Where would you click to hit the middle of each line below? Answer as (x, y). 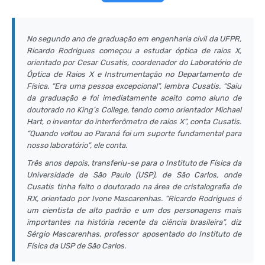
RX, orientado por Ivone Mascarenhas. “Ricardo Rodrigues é (134, 198)
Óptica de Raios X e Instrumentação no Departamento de (134, 74)
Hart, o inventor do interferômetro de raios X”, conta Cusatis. (134, 122)
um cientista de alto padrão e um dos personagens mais (134, 210)
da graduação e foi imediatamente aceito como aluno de (134, 98)
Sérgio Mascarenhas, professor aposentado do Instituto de (134, 234)
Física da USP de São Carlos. (76, 246)
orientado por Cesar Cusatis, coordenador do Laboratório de (134, 62)
